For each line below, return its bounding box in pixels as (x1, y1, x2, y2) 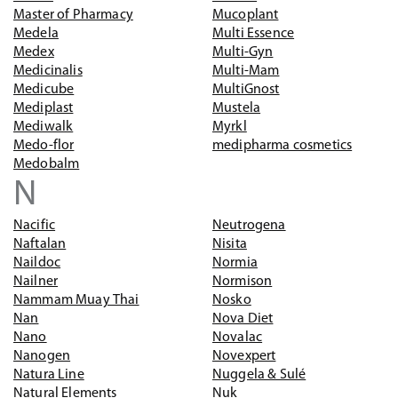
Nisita (212, 237, 247, 251)
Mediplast (13, 101, 74, 115)
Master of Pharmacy (13, 8, 133, 22)
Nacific (13, 219, 56, 233)
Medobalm (13, 157, 80, 171)
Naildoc (13, 256, 61, 270)
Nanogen (13, 349, 71, 363)
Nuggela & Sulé (212, 368, 306, 382)
